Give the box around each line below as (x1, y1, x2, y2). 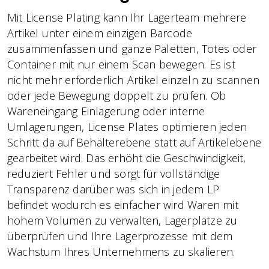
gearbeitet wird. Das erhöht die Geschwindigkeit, (7, 150, 246, 165)
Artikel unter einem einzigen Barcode (7, 25, 193, 40)
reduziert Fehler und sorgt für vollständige (7, 166, 220, 181)
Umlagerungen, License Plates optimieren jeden (7, 119, 247, 134)
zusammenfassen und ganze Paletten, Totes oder (7, 41, 257, 56)
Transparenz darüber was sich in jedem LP (7, 181, 220, 196)
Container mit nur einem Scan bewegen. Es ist (7, 56, 235, 71)
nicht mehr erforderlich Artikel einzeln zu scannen (7, 72, 260, 87)
